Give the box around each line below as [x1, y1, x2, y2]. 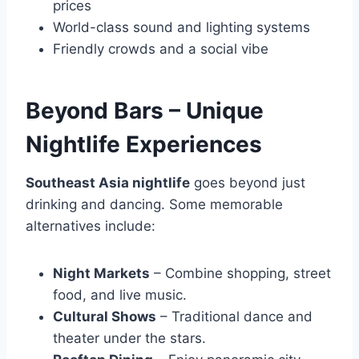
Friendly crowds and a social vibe [53, 41, 268, 58]
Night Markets [53, 265, 150, 282]
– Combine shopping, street [150, 265, 331, 282]
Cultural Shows [53, 309, 156, 325]
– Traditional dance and [156, 309, 313, 325]
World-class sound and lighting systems [53, 19, 310, 36]
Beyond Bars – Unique [26, 97, 264, 125]
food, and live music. [53, 287, 187, 304]
